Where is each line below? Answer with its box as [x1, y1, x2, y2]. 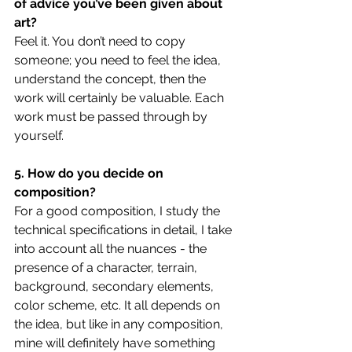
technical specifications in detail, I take [14, 222, 235, 237]
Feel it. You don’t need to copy [14, 33, 189, 49]
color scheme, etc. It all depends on [14, 297, 223, 313]
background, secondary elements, [14, 278, 217, 294]
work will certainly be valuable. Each [14, 90, 227, 105]
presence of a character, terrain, [14, 259, 200, 275]
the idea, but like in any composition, [14, 316, 226, 332]
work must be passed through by [14, 108, 211, 124]
